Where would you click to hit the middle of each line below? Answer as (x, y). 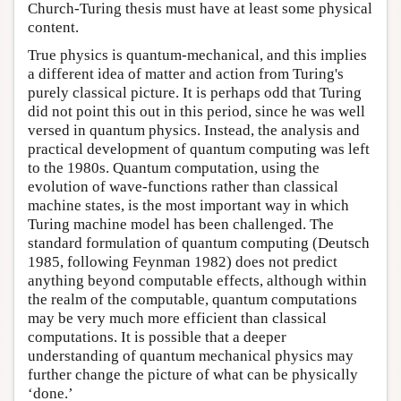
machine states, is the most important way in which (188, 206)
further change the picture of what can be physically (193, 375)
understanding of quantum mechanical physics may (191, 356)
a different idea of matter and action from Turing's (186, 74)
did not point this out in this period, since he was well (196, 112)
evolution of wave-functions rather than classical (183, 187)
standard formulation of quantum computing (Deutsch (199, 243)
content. (53, 28)
